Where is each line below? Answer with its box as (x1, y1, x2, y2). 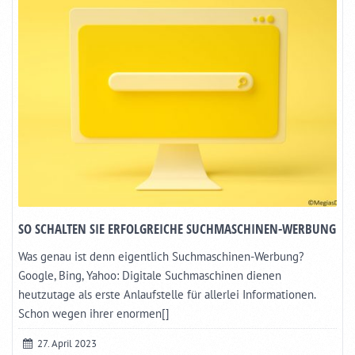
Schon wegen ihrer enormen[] (18, 306, 170, 322)
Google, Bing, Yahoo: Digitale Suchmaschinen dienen (18, 268, 281, 284)
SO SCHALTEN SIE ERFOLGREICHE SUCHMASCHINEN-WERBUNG (18, 219, 336, 239)
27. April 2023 (32, 337, 97, 351)
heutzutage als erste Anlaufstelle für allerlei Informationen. (18, 287, 315, 303)
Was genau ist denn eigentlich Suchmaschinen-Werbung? (18, 249, 304, 265)
